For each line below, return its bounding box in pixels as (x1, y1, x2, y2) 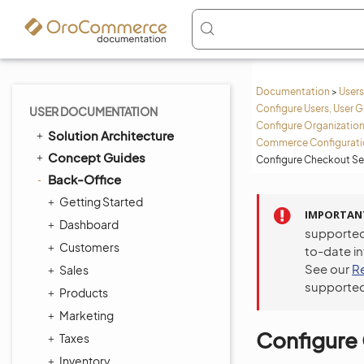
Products (59, 285, 108, 300)
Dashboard (59, 217, 119, 232)
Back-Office (48, 171, 121, 187)
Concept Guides (48, 149, 145, 165)
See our (305, 261, 352, 276)
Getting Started (59, 194, 143, 209)
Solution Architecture (48, 128, 174, 143)
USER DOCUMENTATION (29, 104, 158, 119)
